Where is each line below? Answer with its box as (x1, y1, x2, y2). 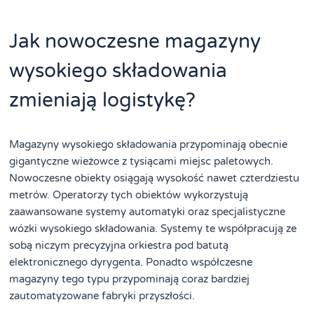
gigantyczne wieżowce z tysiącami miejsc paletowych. (9, 154, 274, 168)
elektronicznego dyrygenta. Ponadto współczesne (9, 255, 253, 268)
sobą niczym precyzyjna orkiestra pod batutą (9, 238, 229, 252)
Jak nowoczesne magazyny (9, 29, 261, 53)
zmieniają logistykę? (9, 88, 196, 112)
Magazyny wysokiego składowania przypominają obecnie (9, 137, 288, 151)
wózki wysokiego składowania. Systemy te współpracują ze (9, 221, 297, 235)
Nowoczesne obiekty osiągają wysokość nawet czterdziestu (9, 171, 300, 184)
